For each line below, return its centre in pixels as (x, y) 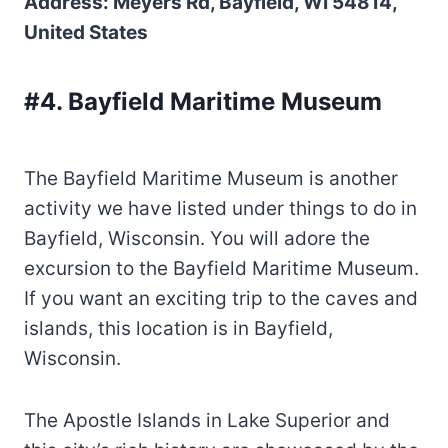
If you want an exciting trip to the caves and (221, 298)
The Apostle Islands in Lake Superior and (207, 420)
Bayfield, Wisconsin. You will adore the (197, 238)
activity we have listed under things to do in (220, 208)
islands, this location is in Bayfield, (178, 328)
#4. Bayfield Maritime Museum (203, 101)
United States (86, 32)
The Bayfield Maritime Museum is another (211, 178)
